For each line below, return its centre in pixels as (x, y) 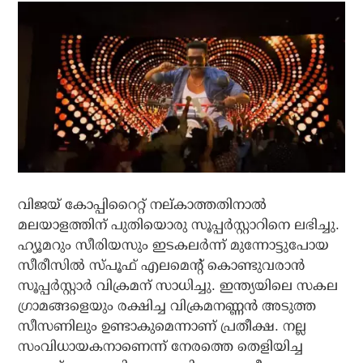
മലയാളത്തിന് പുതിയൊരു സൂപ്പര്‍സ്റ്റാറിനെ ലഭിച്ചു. (179, 225)
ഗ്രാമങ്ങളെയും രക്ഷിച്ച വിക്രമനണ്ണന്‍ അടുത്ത (167, 306)
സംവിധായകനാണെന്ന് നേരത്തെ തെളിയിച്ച (161, 346)
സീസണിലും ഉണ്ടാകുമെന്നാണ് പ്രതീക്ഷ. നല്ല (162, 326)
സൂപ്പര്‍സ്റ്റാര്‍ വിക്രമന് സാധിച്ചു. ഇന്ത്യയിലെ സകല (178, 286)
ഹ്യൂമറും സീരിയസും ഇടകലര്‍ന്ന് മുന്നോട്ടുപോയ (174, 245)
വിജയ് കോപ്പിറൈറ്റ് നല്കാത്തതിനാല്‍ (143, 205)
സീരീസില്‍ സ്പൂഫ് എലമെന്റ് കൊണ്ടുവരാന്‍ (162, 265)
